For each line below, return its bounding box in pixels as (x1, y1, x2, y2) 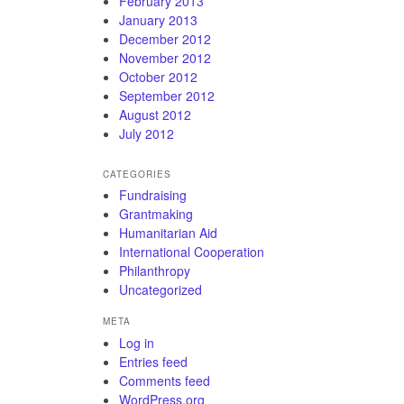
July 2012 (119, 124, 174, 142)
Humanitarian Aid (119, 224, 217, 243)
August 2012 (119, 105, 191, 124)
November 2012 (119, 48, 211, 67)
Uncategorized (119, 280, 202, 299)
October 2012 (119, 67, 197, 86)
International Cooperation (119, 243, 264, 262)
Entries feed (119, 352, 188, 371)
